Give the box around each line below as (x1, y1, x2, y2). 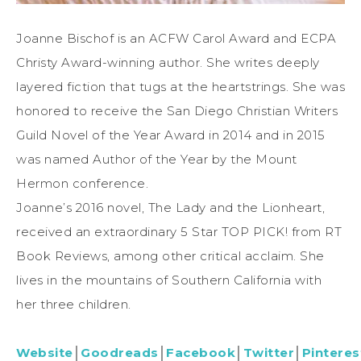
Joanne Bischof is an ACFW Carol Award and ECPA (16, 30, 336, 46)
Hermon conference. (16, 175, 148, 191)
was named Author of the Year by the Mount (16, 151, 297, 167)
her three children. (16, 296, 131, 312)
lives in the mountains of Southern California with (16, 272, 322, 288)
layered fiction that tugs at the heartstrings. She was (16, 78, 345, 94)
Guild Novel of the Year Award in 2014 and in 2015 (16, 127, 326, 143)
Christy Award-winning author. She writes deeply (16, 54, 320, 70)
